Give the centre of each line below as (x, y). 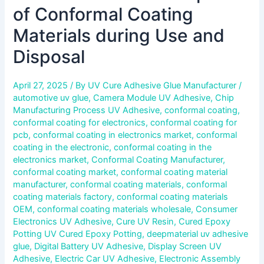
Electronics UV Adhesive (62, 221)
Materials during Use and (119, 35)
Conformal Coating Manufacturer (157, 159)
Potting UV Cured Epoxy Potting (78, 234)
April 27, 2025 (42, 85)
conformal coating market (65, 172)
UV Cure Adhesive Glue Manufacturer (164, 85)
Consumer (217, 209)
